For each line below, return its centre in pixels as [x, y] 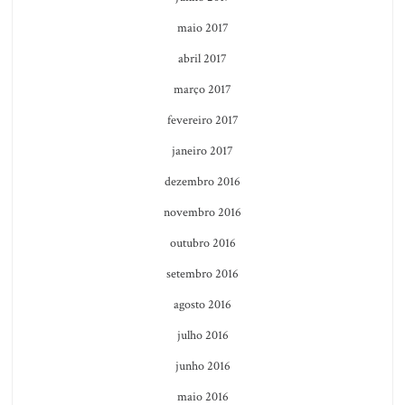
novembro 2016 [202, 212]
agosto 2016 [202, 304]
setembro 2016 [202, 273]
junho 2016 [202, 366]
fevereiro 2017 [202, 120]
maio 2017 [202, 28]
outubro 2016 [202, 243]
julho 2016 [202, 335]
